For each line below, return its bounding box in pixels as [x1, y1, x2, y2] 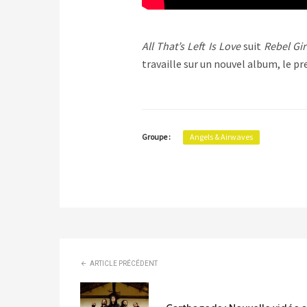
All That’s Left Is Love [142, 39, 241, 53]
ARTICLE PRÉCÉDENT [90, 260, 158, 268]
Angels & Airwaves [190, 132, 253, 143]
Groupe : [142, 132, 171, 143]
